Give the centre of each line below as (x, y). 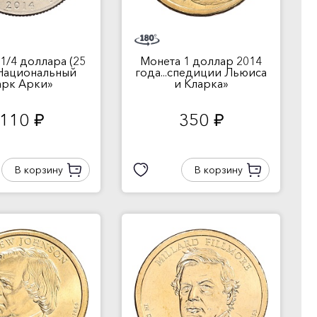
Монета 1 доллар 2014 (201, 61)
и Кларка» (201, 83)
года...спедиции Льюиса (201, 72)
